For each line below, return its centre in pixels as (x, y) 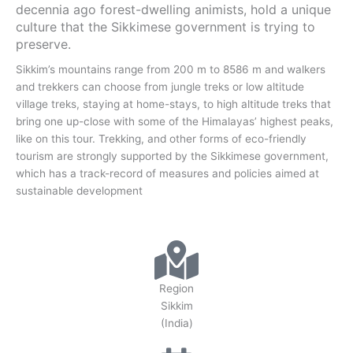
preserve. (43, 44)
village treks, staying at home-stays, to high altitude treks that (173, 104)
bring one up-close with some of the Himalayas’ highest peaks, (175, 121)
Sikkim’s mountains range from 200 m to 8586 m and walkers (171, 69)
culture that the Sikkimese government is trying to (165, 27)
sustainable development (79, 191)
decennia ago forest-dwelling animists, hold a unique (173, 9)
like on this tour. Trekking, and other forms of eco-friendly (161, 139)
